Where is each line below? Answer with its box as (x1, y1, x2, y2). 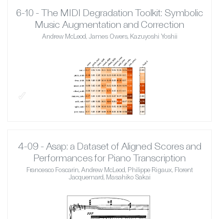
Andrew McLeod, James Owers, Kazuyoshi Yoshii (42, 32, 177, 41)
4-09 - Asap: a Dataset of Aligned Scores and (18, 140, 201, 152)
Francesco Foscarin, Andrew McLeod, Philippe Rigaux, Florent (26, 166, 193, 174)
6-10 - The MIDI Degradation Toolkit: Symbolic (16, 6, 203, 19)
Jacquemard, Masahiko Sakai (68, 173, 151, 181)
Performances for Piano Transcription (33, 152, 186, 164)
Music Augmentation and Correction (35, 18, 184, 30)
